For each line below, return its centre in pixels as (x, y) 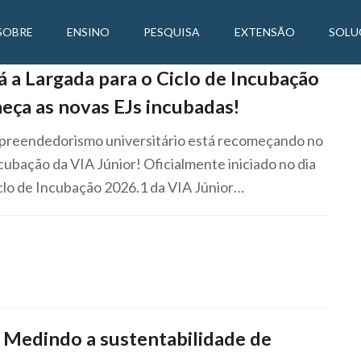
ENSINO (88, 32)
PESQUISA (172, 32)
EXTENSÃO (264, 32)
